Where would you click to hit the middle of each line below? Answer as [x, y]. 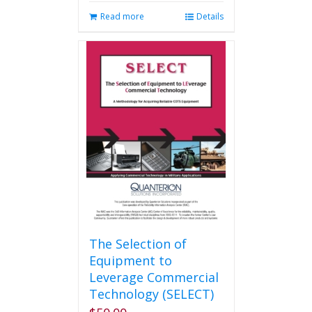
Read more [122, 16]
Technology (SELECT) [151, 294]
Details [210, 16]
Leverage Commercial [154, 277]
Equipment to [130, 260]
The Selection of [138, 244]
